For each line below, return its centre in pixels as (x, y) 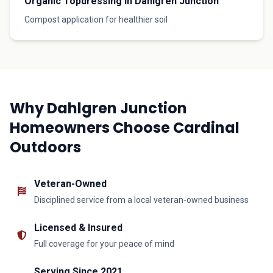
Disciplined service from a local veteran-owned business (141, 200)
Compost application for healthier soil (96, 19)
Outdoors (45, 147)
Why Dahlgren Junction (98, 108)
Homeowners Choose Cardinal (125, 128)
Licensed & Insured (78, 228)
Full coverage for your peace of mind (104, 244)
